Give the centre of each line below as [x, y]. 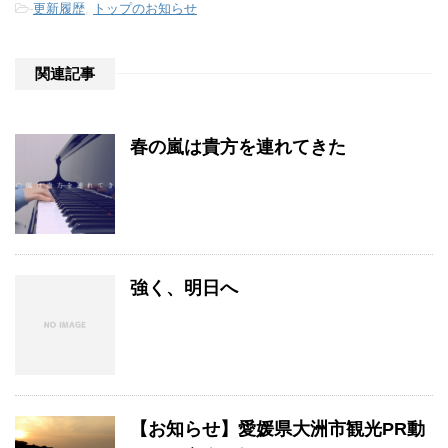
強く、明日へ [184, 287]
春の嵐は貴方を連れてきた [238, 146]
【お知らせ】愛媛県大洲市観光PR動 [277, 428]
